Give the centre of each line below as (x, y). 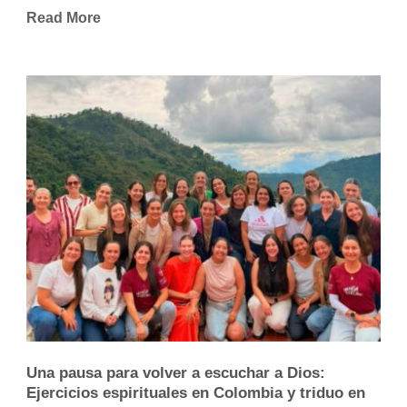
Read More (64, 18)
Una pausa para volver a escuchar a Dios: (176, 372)
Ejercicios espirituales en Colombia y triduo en (196, 392)
